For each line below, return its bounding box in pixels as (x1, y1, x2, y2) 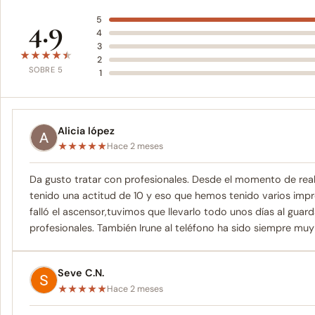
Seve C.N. (58, 266, 104, 280)
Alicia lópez (58, 124, 115, 137)
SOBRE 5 (28, 65, 63, 75)
